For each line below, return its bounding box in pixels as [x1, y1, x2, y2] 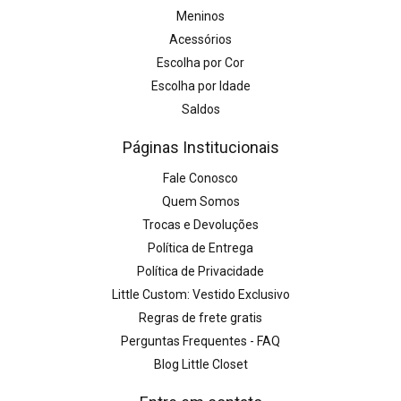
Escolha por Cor [157, 55, 244, 71]
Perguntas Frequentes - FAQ [121, 334, 280, 349]
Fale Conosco [163, 171, 238, 186]
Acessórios [169, 32, 232, 47]
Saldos [181, 102, 220, 117]
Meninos [176, 9, 225, 24]
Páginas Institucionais [122, 138, 279, 158]
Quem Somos [161, 194, 240, 209]
